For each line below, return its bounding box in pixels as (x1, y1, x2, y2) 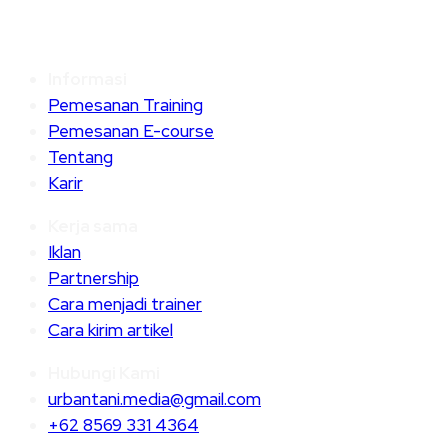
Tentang (48, 146, 113, 169)
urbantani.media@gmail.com (48, 388, 261, 411)
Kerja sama (48, 215, 138, 238)
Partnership (48, 267, 139, 290)
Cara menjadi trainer (48, 293, 202, 316)
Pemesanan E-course (48, 120, 214, 143)
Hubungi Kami (48, 362, 160, 385)
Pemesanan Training (48, 94, 203, 117)
